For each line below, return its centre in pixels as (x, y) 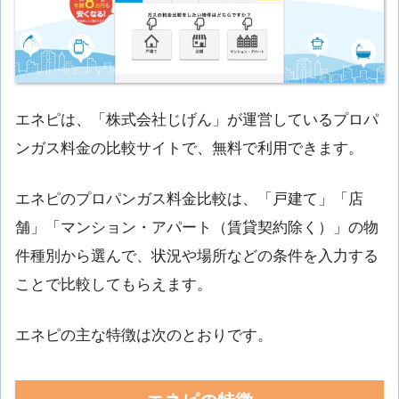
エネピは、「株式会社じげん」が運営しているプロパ (197, 119)
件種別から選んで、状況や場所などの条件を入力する (197, 256)
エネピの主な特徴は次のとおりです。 (144, 335)
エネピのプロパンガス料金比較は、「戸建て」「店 (189, 199)
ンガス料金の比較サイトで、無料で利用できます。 (189, 148)
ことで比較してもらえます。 (114, 284)
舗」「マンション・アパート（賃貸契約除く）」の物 (197, 227)
